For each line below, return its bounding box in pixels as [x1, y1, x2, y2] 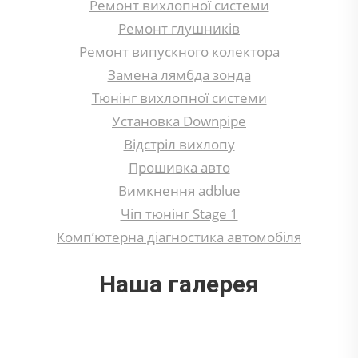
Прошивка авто [128, 158, 230, 177]
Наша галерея [99, 270, 259, 299]
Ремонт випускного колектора [78, 42, 280, 62]
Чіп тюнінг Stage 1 [120, 205, 238, 224]
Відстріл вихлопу [123, 135, 235, 154]
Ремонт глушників [118, 19, 240, 38]
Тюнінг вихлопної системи [91, 89, 267, 108]
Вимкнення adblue [117, 181, 241, 201]
